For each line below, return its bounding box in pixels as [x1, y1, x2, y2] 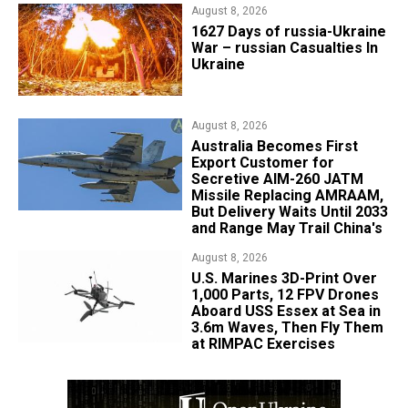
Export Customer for [190, 154, 334, 172]
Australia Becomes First [190, 138, 358, 156]
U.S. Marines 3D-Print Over [190, 270, 377, 288]
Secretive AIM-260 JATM [190, 170, 363, 189]
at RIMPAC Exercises [190, 335, 335, 353]
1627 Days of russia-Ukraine [190, 23, 386, 41]
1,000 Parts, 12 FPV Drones [190, 286, 379, 304]
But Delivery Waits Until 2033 [190, 203, 388, 221]
